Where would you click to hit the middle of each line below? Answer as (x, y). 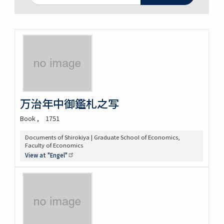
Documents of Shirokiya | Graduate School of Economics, (103, 137)
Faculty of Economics (54, 145)
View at (36, 155)
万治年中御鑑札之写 (70, 103)
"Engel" (58, 155)
